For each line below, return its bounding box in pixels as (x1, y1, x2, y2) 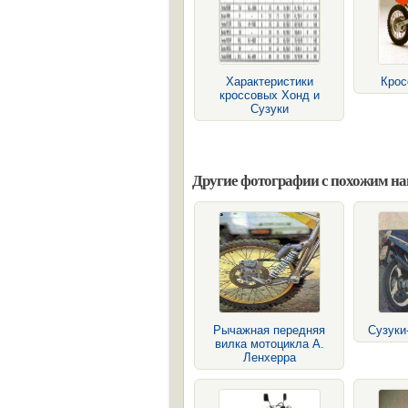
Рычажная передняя (213, 323, 325, 337)
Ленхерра (242, 351, 296, 364)
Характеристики (225, 75, 313, 88)
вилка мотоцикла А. (214, 337, 324, 351)
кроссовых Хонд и (219, 88, 320, 102)
